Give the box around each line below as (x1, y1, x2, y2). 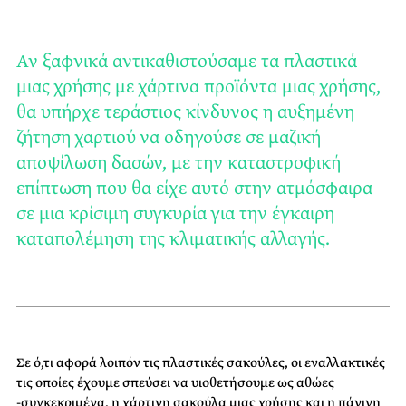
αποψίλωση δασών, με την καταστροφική (16, 150, 341, 175)
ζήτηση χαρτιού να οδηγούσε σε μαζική (16, 124, 321, 150)
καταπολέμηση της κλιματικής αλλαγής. (16, 226, 330, 251)
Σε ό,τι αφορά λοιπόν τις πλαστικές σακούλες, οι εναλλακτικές (16, 353, 385, 372)
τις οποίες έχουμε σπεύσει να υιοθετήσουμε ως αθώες (16, 372, 334, 391)
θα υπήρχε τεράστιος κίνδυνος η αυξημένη (16, 99, 354, 124)
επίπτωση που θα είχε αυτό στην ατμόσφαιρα (16, 175, 372, 200)
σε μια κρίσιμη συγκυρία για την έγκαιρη (16, 200, 334, 226)
